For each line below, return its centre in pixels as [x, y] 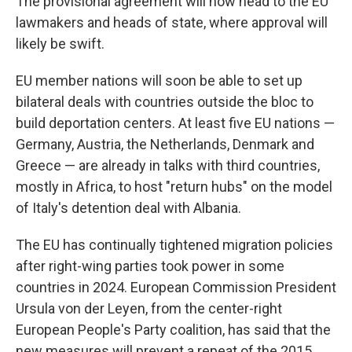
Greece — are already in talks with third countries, [168, 166]
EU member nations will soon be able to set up [159, 81]
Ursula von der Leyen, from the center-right [149, 309]
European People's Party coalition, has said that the [173, 330]
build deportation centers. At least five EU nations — [175, 123]
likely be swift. [60, 44]
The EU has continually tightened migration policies [174, 245]
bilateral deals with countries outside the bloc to [165, 102]
